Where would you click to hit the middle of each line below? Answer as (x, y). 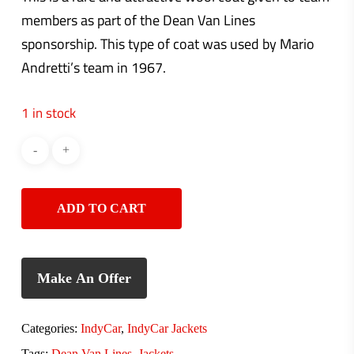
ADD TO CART (101, 208)
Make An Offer (84, 278)
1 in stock (48, 112)
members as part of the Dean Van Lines (138, 20)
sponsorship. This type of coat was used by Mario (168, 43)
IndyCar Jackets (167, 328)
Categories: (51, 328)
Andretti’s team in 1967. (93, 67)
